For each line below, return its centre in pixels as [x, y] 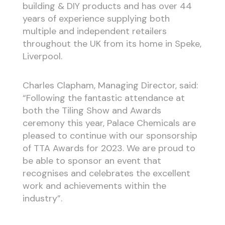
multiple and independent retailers [94, 31]
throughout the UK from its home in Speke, [112, 43]
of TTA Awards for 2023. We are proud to [109, 148]
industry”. [42, 199]
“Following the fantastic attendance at [103, 98]
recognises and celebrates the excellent [106, 174]
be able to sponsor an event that [92, 161]
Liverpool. [42, 56]
